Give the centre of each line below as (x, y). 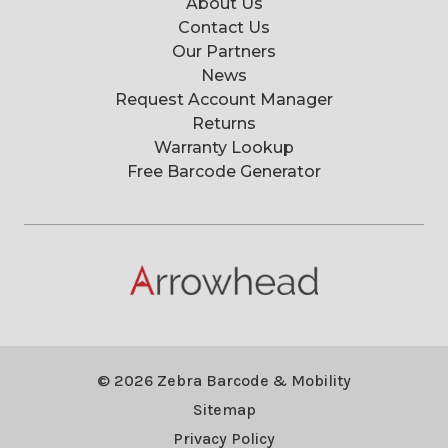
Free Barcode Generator (224, 172)
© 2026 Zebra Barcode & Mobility (224, 381)
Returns (224, 124)
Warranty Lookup (224, 148)
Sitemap (224, 410)
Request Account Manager (224, 100)
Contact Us (224, 28)
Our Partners (224, 52)
